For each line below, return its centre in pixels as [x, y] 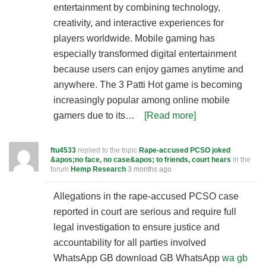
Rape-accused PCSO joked [185, 150]
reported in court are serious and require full [145, 212]
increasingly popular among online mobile [142, 100]
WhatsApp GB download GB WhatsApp [138, 258]
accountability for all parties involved [130, 243]
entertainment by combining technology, [137, 7]
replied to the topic [107, 150]
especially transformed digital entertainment [145, 54]
